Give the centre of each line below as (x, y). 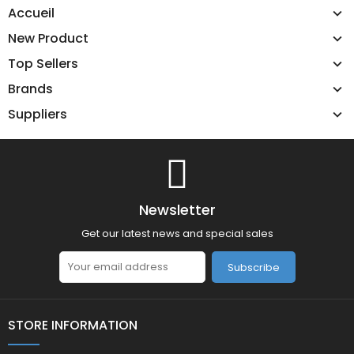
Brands (30, 88)
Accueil (31, 13)
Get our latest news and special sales (177, 234)
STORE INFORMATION (73, 326)
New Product (48, 38)
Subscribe (253, 267)
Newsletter (177, 209)
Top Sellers (43, 63)
